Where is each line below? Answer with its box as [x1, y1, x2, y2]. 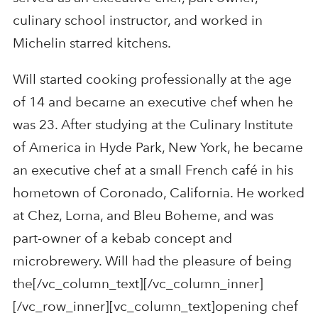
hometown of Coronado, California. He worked [12, 184, 305, 201]
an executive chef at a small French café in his [12, 161, 293, 178]
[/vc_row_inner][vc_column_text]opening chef [12, 297, 298, 314]
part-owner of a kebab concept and [12, 229, 232, 246]
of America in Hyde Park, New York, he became [12, 138, 303, 155]
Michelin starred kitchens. [12, 34, 171, 51]
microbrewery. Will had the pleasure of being [12, 252, 292, 269]
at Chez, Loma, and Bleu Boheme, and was [12, 207, 273, 224]
